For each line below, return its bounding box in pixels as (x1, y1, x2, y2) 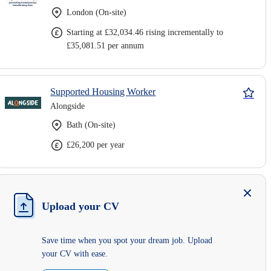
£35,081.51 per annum (67, 41, 145, 50)
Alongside (50, 102, 85, 111)
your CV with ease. (42, 249, 108, 258)
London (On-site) (67, 8, 127, 17)
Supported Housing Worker (50, 87, 156, 97)
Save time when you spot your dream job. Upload (42, 236, 213, 245)
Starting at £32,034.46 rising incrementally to (67, 28, 224, 37)
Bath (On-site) (67, 120, 116, 129)
